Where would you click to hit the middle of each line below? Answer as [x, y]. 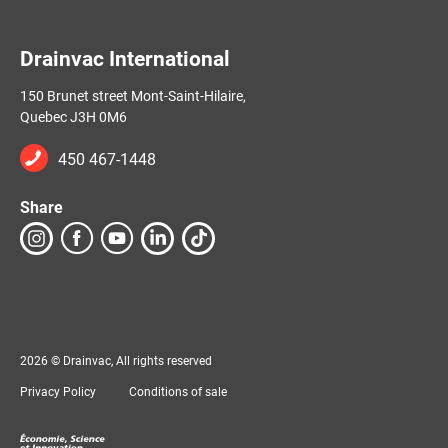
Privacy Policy [58, 391]
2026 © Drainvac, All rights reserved [116, 360]
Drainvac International [125, 58]
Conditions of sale [178, 391]
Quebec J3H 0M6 [73, 116]
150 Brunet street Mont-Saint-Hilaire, [133, 95]
